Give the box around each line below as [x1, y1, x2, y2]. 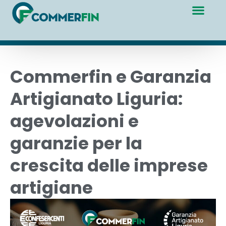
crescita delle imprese [10, 153, 208, 178]
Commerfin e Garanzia [10, 65, 211, 89]
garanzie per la [10, 131, 142, 155]
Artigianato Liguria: [10, 87, 183, 111]
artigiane [10, 176, 93, 200]
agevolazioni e [10, 109, 139, 133]
